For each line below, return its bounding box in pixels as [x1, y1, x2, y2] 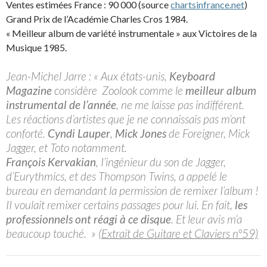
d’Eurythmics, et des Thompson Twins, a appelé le [6, 169, 227, 183]
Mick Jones [115, 126, 166, 140]
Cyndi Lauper [48, 126, 110, 140]
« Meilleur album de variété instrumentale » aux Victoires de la [6, 27, 257, 39]
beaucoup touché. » [6, 226, 98, 240]
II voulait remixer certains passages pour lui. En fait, [6, 197, 235, 212]
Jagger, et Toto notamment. [6, 140, 127, 154]
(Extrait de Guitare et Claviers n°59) [98, 226, 258, 240]
